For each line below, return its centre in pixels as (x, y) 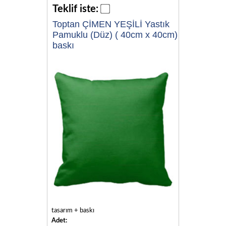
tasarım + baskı (73, 210)
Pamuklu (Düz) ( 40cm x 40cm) (115, 35)
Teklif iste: (75, 9)
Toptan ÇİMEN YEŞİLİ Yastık (111, 24)
